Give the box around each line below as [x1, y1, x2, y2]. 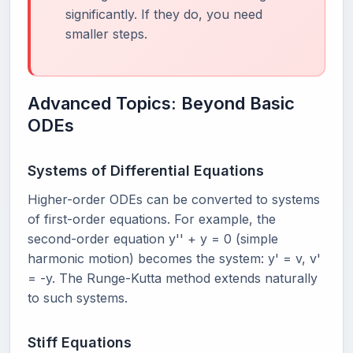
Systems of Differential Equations [28, 162, 264, 180]
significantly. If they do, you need [65, 6, 262, 23]
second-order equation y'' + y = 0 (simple [28, 231, 278, 247]
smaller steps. [65, 26, 147, 43]
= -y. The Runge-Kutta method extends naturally [28, 270, 318, 287]
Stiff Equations [28, 334, 132, 351]
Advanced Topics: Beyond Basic [28, 93, 295, 114]
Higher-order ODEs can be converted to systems [28, 191, 320, 208]
